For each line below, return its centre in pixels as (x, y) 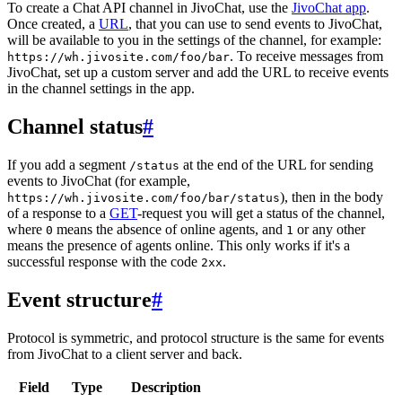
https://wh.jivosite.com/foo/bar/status (144, 198)
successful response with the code (104, 262)
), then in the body (332, 197)
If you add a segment (68, 165)
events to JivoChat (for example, (99, 181)
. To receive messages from (306, 57)
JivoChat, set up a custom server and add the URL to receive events (198, 73)
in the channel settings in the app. (101, 89)
